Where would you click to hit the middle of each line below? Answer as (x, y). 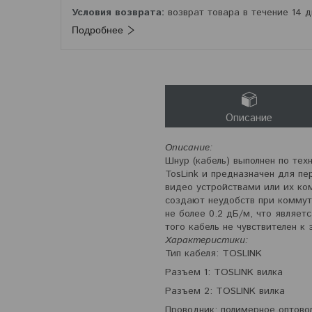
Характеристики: (206, 241)
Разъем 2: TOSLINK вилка (225, 291)
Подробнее (97, 30)
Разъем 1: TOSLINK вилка (224, 273)
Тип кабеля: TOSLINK (213, 254)
